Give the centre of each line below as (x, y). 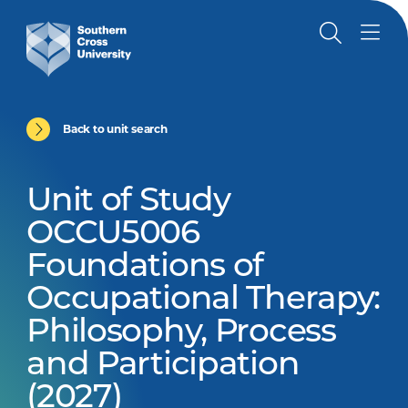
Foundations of (145, 268)
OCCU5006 (113, 235)
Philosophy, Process (181, 333)
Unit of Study (128, 202)
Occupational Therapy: (204, 301)
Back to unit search (115, 129)
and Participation (163, 366)
